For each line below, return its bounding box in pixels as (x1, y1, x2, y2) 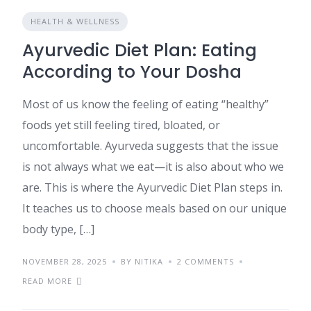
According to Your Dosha (22, 60, 242, 84)
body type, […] (22, 221, 94, 237)
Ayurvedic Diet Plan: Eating (22, 38, 257, 62)
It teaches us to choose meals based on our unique (22, 201, 287, 216)
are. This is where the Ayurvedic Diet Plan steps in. (22, 180, 283, 195)
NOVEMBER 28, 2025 (22, 256, 107, 267)
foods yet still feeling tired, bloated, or (22, 117, 220, 133)
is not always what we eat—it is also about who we (22, 159, 284, 174)
